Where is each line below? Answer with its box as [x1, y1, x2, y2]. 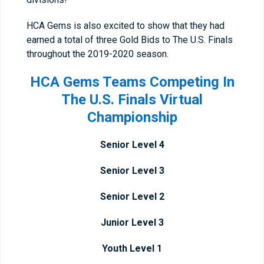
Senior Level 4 [100, 139, 164, 150]
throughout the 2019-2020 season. [27, 48, 169, 60]
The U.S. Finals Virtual [61, 91, 203, 108]
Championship [87, 109, 177, 126]
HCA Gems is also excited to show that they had [27, 20, 225, 31]
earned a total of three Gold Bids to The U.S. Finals [27, 34, 233, 45]
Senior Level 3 [100, 165, 164, 176]
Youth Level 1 [102, 243, 162, 254]
